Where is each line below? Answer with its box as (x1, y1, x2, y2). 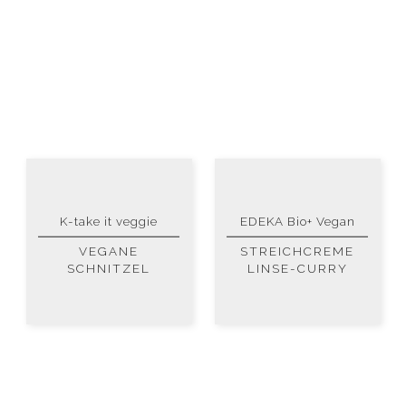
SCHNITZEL (67, 261, 150, 276)
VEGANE (79, 244, 139, 259)
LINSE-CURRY (246, 261, 348, 276)
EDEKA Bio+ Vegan (239, 213, 355, 228)
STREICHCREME (240, 244, 354, 259)
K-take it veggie (60, 213, 158, 228)
